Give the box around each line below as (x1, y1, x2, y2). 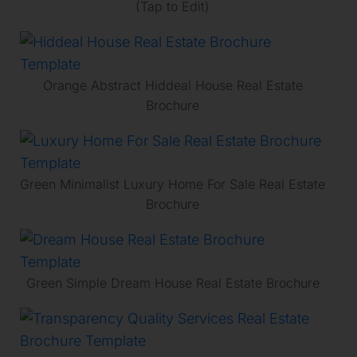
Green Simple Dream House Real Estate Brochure (25, 274, 320, 291)
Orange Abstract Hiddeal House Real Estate (42, 76, 303, 93)
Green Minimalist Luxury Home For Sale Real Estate (20, 175, 325, 192)
